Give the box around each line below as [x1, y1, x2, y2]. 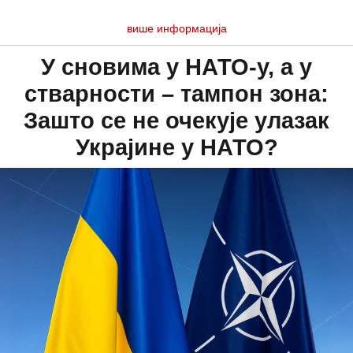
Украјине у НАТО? [75, 135, 278, 161]
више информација [126, 22, 227, 35]
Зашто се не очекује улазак [24, 108, 329, 134]
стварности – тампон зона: [24, 81, 329, 107]
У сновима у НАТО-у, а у [41, 54, 312, 80]
